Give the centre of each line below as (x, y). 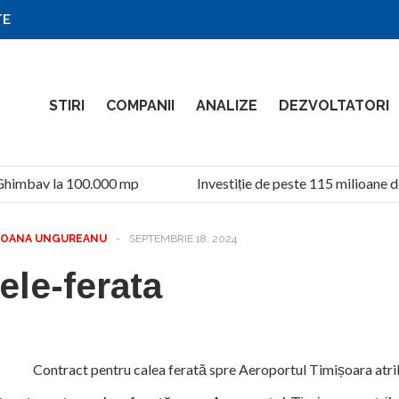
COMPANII (140, 106)
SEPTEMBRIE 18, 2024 (183, 238)
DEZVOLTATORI (334, 106)
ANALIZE (227, 106)
